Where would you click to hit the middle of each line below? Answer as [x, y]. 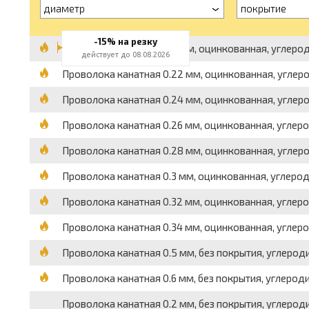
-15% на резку [125, 41]
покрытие [263, 8]
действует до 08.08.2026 [125, 54]
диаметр [64, 8]
